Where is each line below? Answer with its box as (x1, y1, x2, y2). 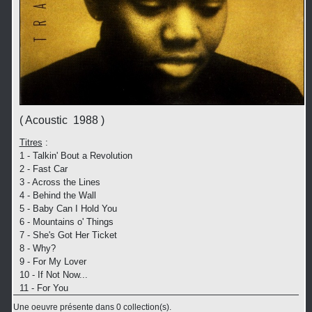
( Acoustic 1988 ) (19, 114, 104, 126)
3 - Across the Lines (19, 176, 100, 187)
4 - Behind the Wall (19, 189, 96, 201)
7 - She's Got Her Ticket (19, 229, 117, 240)
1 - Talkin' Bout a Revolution (19, 150, 132, 161)
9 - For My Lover (19, 256, 86, 267)
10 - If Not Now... (19, 269, 88, 280)
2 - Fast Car (19, 163, 68, 174)
